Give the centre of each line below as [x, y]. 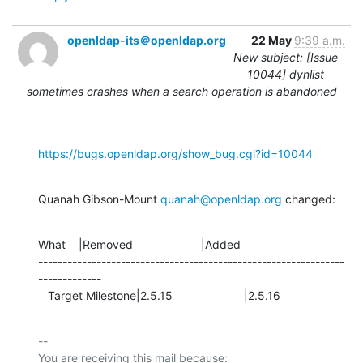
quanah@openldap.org [221, 199]
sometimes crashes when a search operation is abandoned [181, 91]
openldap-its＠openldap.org [147, 40]
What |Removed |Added [139, 244]
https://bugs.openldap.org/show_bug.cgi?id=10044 [175, 153]
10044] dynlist [286, 74]
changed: [309, 199]
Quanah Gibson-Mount [99, 199]
